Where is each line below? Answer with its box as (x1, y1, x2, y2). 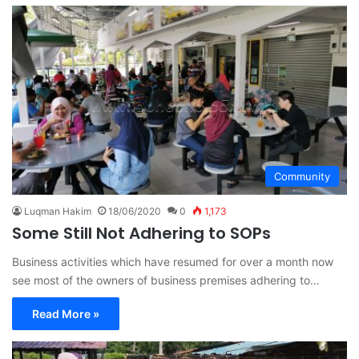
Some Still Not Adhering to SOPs (12, 221, 271, 244)
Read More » (32, 306, 99, 321)
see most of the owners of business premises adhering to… (12, 272, 320, 287)
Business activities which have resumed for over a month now (12, 254, 333, 268)
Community (274, 169, 330, 183)
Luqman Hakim (24, 204, 91, 217)
